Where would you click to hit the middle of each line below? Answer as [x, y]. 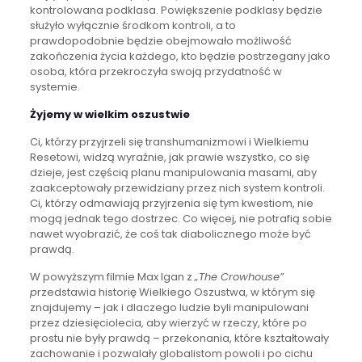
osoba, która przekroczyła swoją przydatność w [156, 71]
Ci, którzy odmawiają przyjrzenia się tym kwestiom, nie [171, 203]
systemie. [55, 86]
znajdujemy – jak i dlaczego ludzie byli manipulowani [169, 307]
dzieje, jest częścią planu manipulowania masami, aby [173, 172]
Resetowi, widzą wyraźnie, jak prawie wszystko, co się [169, 157]
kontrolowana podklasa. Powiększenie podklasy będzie [176, 10]
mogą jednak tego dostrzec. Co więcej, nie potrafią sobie [181, 218]
